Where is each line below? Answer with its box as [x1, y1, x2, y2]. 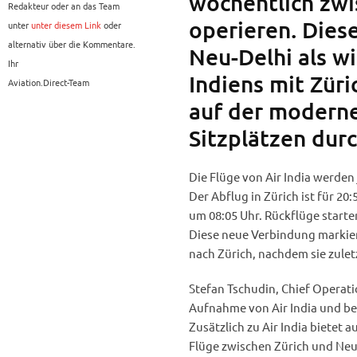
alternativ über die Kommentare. [8, 37, 135, 51]
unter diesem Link [31, 18, 101, 32]
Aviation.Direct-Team [8, 76, 89, 89]
